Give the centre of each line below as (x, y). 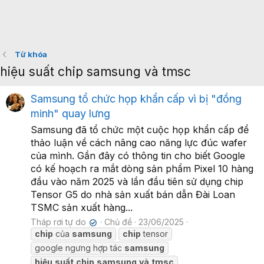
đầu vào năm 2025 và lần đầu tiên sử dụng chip (137, 182)
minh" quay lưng (70, 114)
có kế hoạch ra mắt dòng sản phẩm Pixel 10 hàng (142, 169)
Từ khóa (31, 54)
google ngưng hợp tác (80, 248)
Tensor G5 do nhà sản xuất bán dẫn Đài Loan (133, 195)
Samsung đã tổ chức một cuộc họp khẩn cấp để (140, 130)
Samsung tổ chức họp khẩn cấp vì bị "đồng (136, 99)
